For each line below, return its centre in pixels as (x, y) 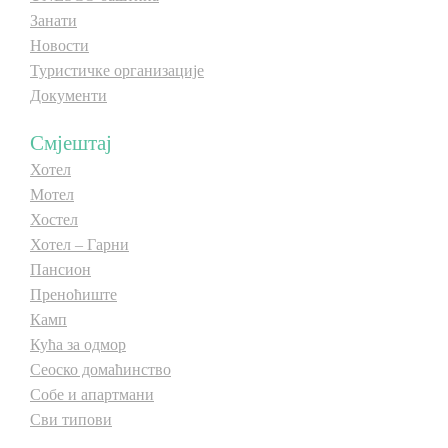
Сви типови (71, 419)
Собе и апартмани (92, 394)
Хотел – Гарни (79, 244)
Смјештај (71, 142)
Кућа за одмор (78, 344)
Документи (68, 95)
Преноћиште (73, 294)
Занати (53, 20)
